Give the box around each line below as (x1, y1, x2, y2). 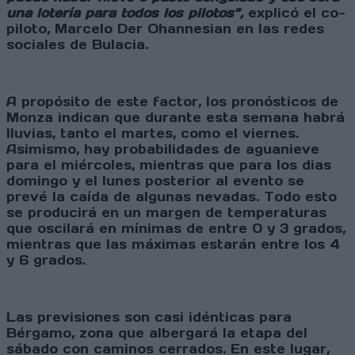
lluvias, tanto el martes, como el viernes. (6, 125, 299, 142)
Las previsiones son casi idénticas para (6, 309, 292, 326)
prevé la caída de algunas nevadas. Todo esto (6, 189, 337, 205)
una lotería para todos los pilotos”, (6, 5, 248, 21)
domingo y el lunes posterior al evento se (6, 173, 304, 189)
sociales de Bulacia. (6, 36, 148, 53)
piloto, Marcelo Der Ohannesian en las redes (6, 21, 324, 37)
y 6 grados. (6, 252, 86, 269)
